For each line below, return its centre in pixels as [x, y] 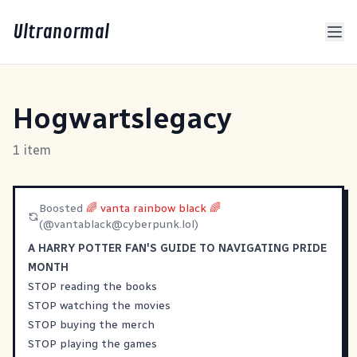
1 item [32, 150]
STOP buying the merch [91, 325]
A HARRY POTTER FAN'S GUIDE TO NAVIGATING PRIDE [177, 248]
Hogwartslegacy [122, 118]
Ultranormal [61, 32]
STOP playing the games [92, 344]
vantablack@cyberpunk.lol [124, 224]
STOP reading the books [92, 286]
